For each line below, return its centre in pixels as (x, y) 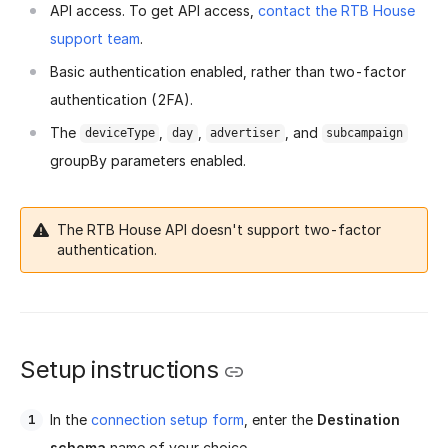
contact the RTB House (336, 11)
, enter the (280, 419)
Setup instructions (119, 370)
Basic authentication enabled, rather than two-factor (228, 72)
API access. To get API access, (154, 11)
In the (70, 419)
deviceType (119, 133)
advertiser (245, 133)
